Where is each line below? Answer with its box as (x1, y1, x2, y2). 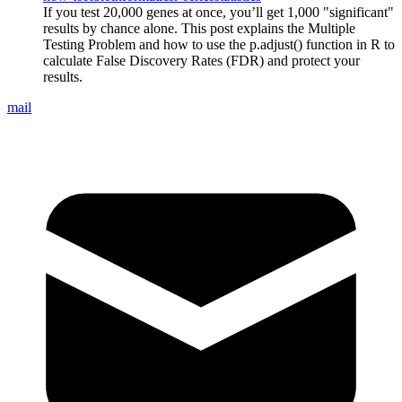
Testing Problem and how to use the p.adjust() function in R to (43, 36, 395, 52)
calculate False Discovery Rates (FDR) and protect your (43, 52, 360, 68)
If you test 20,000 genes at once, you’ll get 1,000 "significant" (43, 4, 394, 20)
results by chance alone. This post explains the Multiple (43, 20, 355, 36)
